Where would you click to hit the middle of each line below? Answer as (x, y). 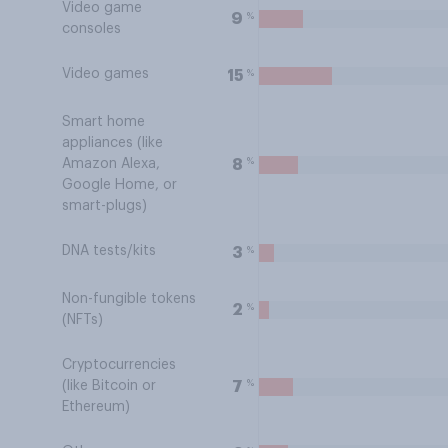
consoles (91, 29)
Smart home (103, 122)
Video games (105, 74)
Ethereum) (96, 407)
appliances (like (112, 143)
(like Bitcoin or (109, 386)
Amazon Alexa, (111, 164)
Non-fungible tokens (129, 299)
